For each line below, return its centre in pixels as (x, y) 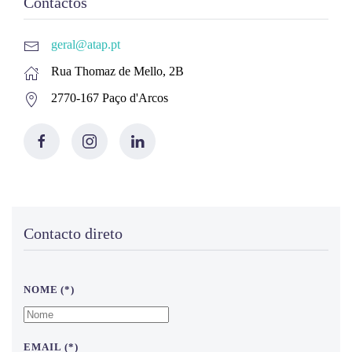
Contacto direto (73, 234)
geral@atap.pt (86, 45)
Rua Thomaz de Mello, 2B (117, 71)
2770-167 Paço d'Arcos (110, 98)
